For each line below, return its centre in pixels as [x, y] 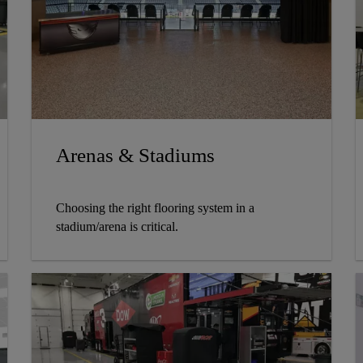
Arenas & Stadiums [135, 156]
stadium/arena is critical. [117, 227]
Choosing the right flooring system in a [155, 208]
